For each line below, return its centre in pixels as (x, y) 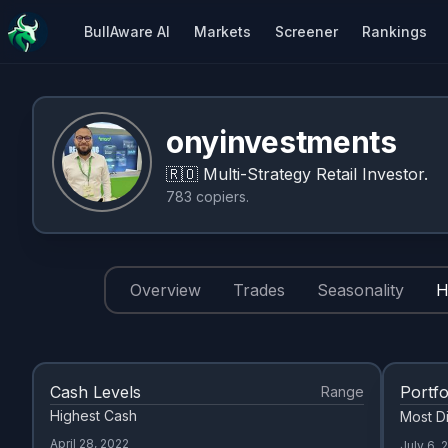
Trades (259, 290)
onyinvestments (281, 142)
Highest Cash (93, 415)
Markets (222, 31)
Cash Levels (95, 392)
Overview (165, 290)
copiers (221, 196)
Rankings (394, 31)
